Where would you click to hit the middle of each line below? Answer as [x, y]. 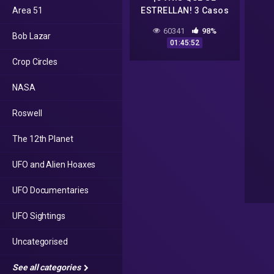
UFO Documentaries [50, 190]
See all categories [47, 267]
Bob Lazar [32, 36]
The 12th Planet [43, 139]
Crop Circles [35, 62]
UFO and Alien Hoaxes [54, 165]
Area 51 [28, 10]
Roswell [27, 113]
